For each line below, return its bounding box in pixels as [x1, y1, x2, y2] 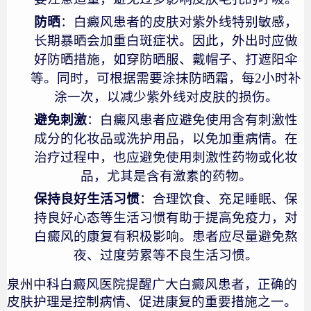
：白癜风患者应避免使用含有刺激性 [87, 112, 298, 127]
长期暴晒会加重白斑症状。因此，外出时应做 [34, 33, 298, 48]
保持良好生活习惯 [34, 190, 140, 207]
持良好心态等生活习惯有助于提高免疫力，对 [34, 210, 298, 225]
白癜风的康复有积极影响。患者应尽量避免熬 [34, 228, 298, 244]
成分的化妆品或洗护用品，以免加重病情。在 [34, 131, 298, 146]
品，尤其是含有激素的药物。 [80, 168, 252, 183]
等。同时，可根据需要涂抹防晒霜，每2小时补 [31, 70, 301, 85]
